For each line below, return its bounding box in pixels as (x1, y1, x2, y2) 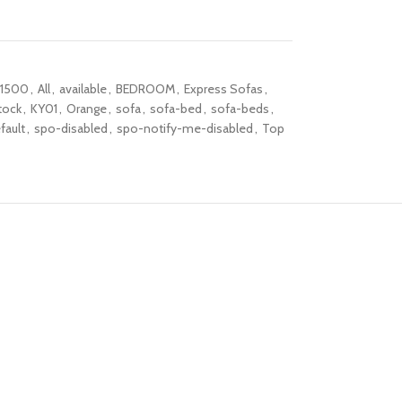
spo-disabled (33, 120, 108, 136)
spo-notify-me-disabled (116, 120, 253, 136)
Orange (66, 100, 107, 117)
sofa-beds (210, 100, 269, 117)
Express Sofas (183, 81, 263, 97)
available (58, 81, 107, 97)
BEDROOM (115, 81, 175, 97)
